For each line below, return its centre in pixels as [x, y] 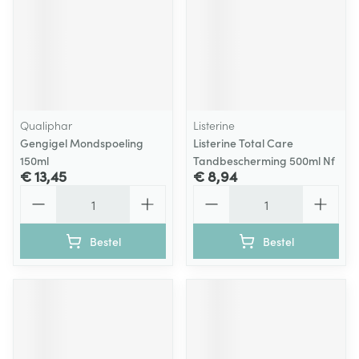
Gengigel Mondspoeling [82, 143]
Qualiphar [46, 125]
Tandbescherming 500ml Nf [264, 160]
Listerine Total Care [243, 143]
